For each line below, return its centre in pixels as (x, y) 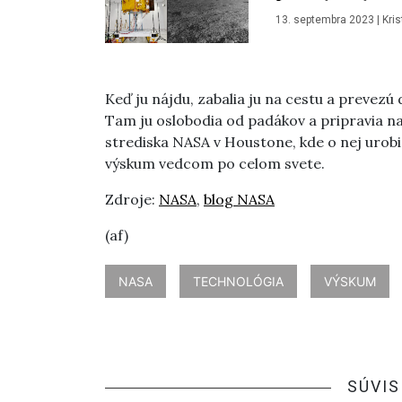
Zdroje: (132, 199)
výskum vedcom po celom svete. (215, 163)
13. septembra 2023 (324, 20)
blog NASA (239, 199)
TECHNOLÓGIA (238, 281)
